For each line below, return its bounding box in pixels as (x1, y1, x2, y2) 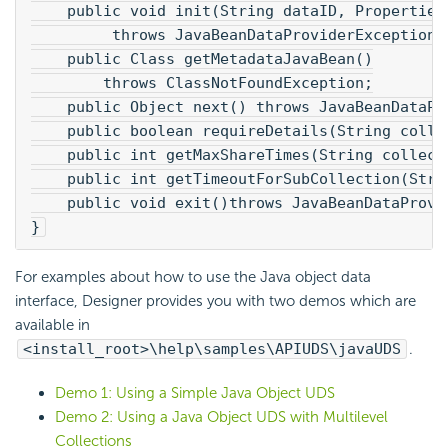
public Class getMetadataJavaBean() (31, 49, 373, 68)
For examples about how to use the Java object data (15, 267, 371, 286)
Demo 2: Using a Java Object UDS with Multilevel (55, 407, 388, 426)
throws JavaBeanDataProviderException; (31, 25, 445, 44)
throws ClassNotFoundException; (31, 73, 373, 92)
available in (15, 315, 90, 334)
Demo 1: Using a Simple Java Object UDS (55, 383, 335, 402)
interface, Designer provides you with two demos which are (15, 291, 416, 310)
